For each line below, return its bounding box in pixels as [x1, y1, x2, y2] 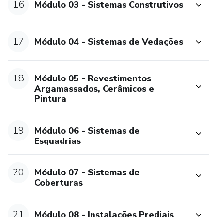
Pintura [34, 93, 67, 105]
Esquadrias [34, 135, 81, 147]
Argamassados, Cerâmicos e [34, 83, 155, 95]
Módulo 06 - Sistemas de [34, 124, 140, 137]
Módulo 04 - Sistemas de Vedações [34, 36, 184, 48]
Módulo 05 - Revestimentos [34, 73, 152, 85]
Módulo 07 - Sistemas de [34, 167, 140, 179]
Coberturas [34, 177, 83, 189]
